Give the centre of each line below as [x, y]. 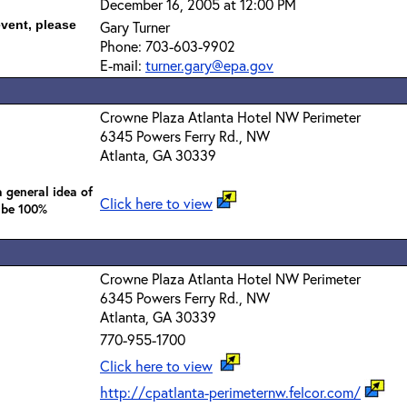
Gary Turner [135, 27]
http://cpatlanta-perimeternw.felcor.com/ [230, 392]
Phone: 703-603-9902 [168, 46]
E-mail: [123, 65]
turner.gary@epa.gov [209, 65]
